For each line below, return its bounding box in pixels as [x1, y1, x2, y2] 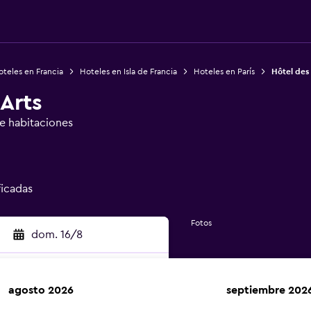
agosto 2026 [8, 285, 74, 296]
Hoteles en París [193, 67, 255, 76]
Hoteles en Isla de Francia [79, 67, 177, 76]
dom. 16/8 [31, 229, 83, 240]
